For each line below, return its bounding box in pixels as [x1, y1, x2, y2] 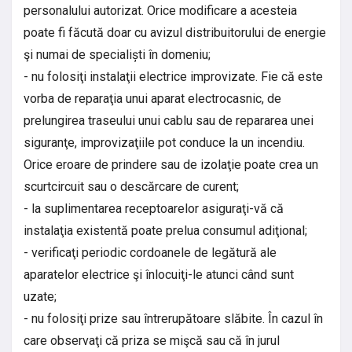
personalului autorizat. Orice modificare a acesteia [24, 2, 297, 18]
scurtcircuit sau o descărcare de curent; [24, 178, 242, 194]
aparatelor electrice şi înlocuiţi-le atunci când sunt [24, 266, 294, 282]
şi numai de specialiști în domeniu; [24, 46, 211, 62]
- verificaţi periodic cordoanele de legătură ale [24, 244, 277, 260]
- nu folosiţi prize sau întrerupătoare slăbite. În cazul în [24, 310, 323, 326]
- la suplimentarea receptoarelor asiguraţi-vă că [24, 200, 284, 216]
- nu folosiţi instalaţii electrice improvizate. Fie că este [24, 68, 323, 84]
